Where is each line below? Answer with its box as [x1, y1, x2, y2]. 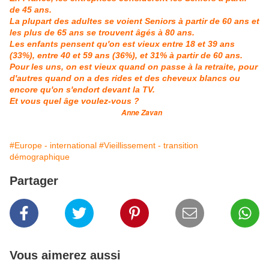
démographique [10, 152, 70, 162]
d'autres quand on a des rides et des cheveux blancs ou [10, 73, 240, 83]
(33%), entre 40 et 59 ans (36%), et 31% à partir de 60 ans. [10, 50, 245, 61]
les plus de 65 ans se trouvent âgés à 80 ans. [10, 28, 197, 38]
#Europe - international [10, 141, 97, 151]
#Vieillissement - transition [99, 141, 198, 151]
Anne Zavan [10, 107, 162, 118]
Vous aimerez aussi [10, 249, 121, 262]
